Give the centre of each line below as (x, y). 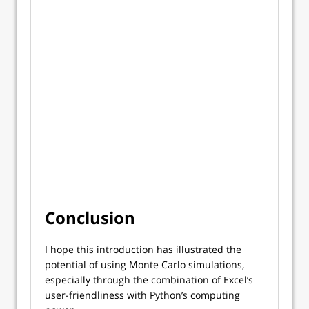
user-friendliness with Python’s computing (142, 295)
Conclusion (90, 218)
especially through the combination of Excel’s (149, 280)
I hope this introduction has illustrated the (143, 250)
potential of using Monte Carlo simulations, (144, 265)
